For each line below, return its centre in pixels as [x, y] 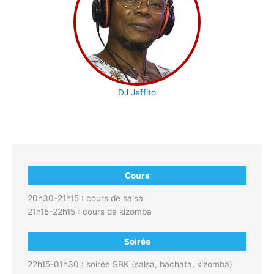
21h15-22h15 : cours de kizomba [90, 211]
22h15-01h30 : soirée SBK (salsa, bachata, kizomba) [130, 264]
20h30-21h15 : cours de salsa [85, 198]
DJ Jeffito [137, 92]
